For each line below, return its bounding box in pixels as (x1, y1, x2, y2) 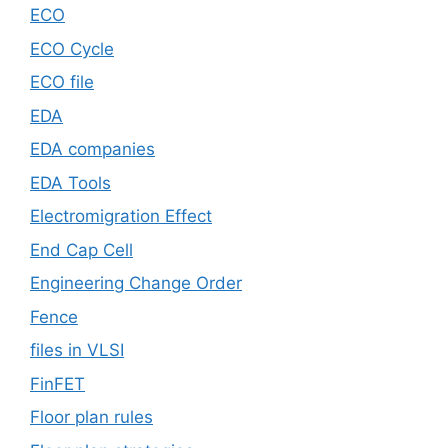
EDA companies (30, 139, 155, 160)
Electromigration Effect (30, 206, 212, 227)
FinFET (30, 373, 85, 394)
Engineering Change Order (30, 273, 242, 294)
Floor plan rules (30, 407, 153, 428)
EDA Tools (30, 172, 111, 193)
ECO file (30, 72, 94, 93)
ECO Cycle (30, 38, 114, 59)
